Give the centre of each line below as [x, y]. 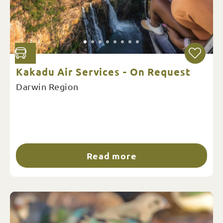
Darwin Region [47, 87]
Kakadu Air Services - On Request [103, 72]
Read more [111, 156]
